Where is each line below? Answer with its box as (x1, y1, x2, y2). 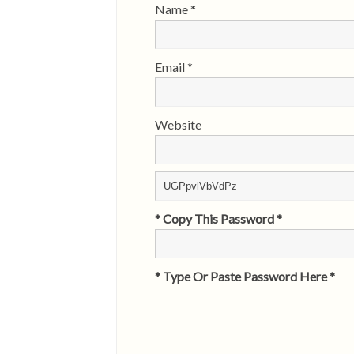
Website (155, 116, 201, 132)
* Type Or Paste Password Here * (155, 268, 335, 284)
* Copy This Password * (155, 210, 282, 226)
